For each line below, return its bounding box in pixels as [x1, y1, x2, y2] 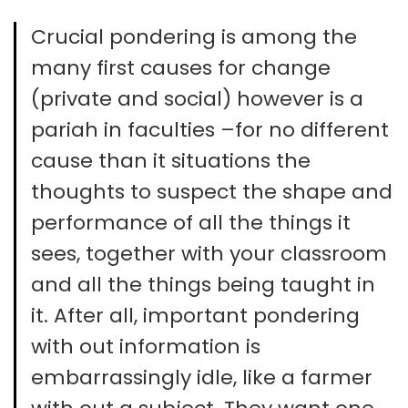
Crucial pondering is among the [31, 23, 357, 51]
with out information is [31, 332, 260, 361]
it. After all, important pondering [31, 301, 360, 330]
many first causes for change [31, 54, 331, 82]
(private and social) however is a [31, 85, 363, 113]
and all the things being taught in [31, 270, 375, 299]
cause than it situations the [31, 147, 311, 175]
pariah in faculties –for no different [31, 116, 389, 144]
